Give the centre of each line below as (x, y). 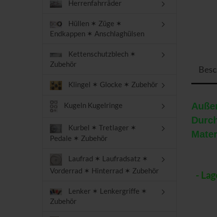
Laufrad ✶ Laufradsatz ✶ (107, 159)
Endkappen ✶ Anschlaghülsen (97, 34)
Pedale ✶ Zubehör (79, 138)
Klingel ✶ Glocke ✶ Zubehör (112, 85)
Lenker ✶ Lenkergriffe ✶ (107, 191)
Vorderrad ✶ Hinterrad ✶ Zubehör (104, 170)
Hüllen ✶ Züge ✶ (94, 23)
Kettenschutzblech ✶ (101, 54)
